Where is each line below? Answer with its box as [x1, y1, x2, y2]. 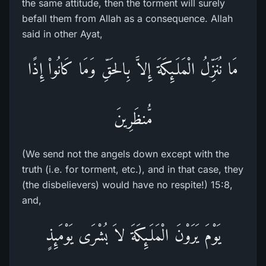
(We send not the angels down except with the [22, 148, 229, 160]
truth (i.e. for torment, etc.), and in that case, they [22, 163, 243, 175]
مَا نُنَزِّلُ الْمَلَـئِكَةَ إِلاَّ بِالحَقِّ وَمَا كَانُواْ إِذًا [27, 59, 239, 78]
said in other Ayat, [22, 28, 103, 40]
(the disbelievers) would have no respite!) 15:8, [22, 179, 233, 191]
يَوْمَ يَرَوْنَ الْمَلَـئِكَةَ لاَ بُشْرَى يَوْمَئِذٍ [45, 226, 221, 244]
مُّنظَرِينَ [113, 109, 153, 128]
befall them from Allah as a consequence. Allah [22, 12, 233, 24]
